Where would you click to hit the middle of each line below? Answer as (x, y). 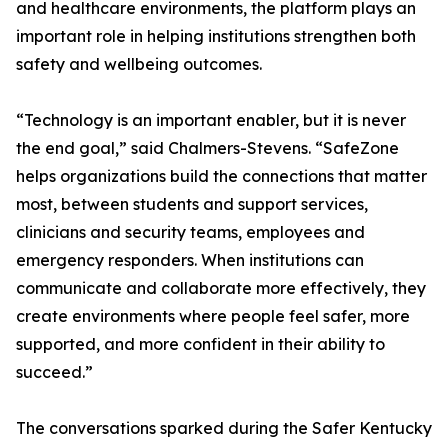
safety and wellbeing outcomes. (139, 64)
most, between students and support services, (192, 204)
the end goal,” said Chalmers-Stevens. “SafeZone (207, 148)
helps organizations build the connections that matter (221, 176)
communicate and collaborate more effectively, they (221, 288)
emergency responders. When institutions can (190, 260)
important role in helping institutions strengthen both (216, 36)
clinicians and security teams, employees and (190, 232)
